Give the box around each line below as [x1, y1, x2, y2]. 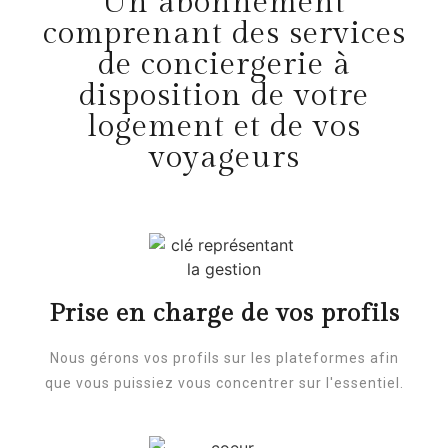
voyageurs [148, 138, 300, 176]
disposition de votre [79, 76, 369, 114]
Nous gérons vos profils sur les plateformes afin [49, 349, 399, 366]
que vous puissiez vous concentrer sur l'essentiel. [44, 374, 404, 391]
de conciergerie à [97, 45, 351, 83]
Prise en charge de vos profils [48, 298, 400, 328]
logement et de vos [87, 107, 361, 145]
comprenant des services [42, 14, 406, 52]
